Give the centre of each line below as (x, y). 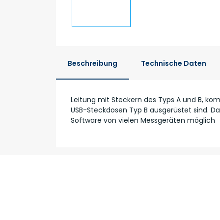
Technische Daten (174, 63)
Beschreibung (93, 63)
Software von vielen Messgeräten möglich (143, 120)
